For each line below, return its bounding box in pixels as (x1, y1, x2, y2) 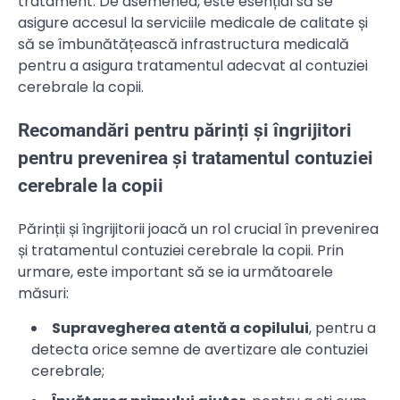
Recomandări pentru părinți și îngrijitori (18, 119, 352, 141)
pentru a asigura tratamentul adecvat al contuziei (18, 55, 368, 76)
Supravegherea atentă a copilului (52, 317, 309, 338)
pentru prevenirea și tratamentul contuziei (18, 146, 373, 169)
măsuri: (18, 282, 69, 304)
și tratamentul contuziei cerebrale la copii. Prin (18, 239, 344, 261)
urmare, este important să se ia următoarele (18, 261, 333, 282)
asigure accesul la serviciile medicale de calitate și (18, 12, 368, 33)
